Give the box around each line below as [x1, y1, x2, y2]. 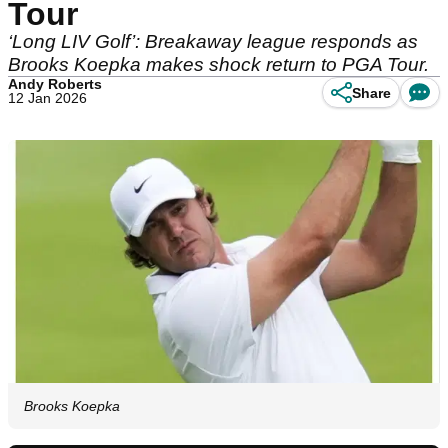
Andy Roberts [8, 76, 102, 92]
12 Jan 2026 [8, 90, 87, 106]
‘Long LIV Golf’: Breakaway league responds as [8, 31, 418, 52]
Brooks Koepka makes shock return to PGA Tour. [8, 54, 429, 75]
